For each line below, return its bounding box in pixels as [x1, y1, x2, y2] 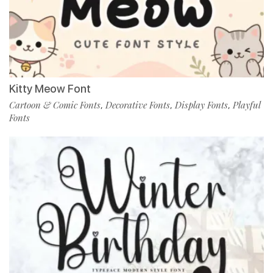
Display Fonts [175, 99, 228, 112]
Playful [233, 99, 261, 112]
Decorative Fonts [105, 99, 170, 112]
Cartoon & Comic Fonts [9, 99, 101, 112]
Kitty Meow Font [9, 82, 91, 96]
